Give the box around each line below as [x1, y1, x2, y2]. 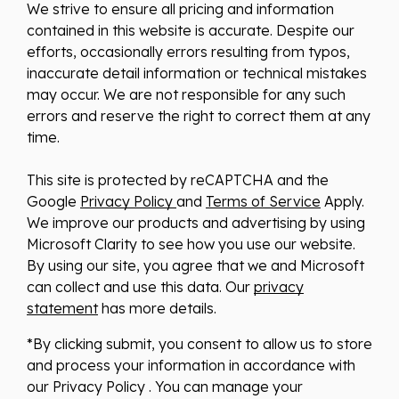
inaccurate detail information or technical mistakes [27, 63, 367, 82]
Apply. [321, 191, 364, 210]
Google [27, 191, 80, 210]
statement [27, 298, 98, 317]
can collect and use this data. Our [27, 277, 254, 296]
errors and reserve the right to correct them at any [27, 106, 370, 125]
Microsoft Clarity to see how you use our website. [27, 234, 355, 253]
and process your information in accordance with [27, 355, 355, 374]
